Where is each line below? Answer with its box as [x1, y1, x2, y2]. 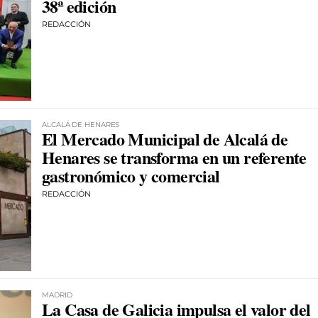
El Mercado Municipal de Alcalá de [42, 126, 288, 152]
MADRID [42, 290, 72, 300]
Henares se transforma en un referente [42, 145, 307, 170]
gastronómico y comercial [42, 163, 220, 189]
